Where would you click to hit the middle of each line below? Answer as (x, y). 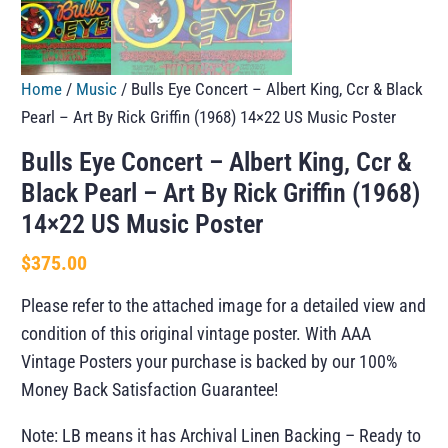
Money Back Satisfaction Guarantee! (150, 390)
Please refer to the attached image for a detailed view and (224, 306)
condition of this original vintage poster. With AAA (196, 334)
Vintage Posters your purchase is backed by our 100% (209, 362)
